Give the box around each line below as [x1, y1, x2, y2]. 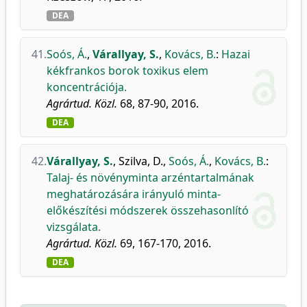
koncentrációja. [47, 79, 127, 95]
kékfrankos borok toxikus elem [47, 63, 208, 78]
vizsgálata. [47, 219, 101, 234]
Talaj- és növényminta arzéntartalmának [47, 170, 254, 185]
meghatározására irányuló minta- [47, 186, 221, 201]
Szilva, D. [119, 153, 163, 169]
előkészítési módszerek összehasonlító [47, 203, 249, 218]
